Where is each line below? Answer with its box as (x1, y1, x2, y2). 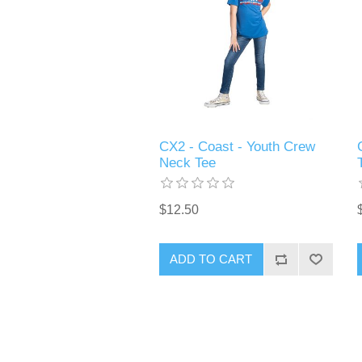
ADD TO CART (170, 252, 253, 267)
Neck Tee (158, 154, 216, 170)
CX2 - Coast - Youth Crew (158, 138, 315, 154)
